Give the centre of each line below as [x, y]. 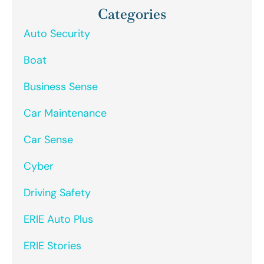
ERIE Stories [52, 245]
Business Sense [61, 86]
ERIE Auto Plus [58, 219]
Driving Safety [57, 192]
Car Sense [48, 139]
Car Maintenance [65, 113]
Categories [132, 14]
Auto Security [57, 33]
